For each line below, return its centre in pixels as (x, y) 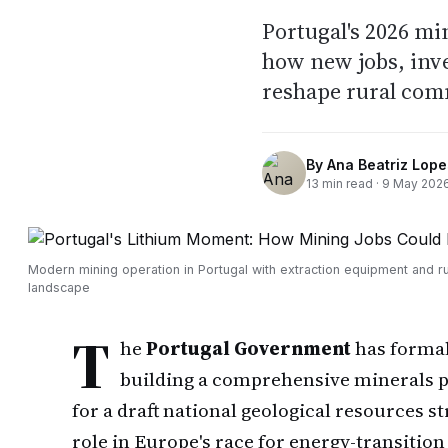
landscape (59, 287)
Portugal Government (248, 348)
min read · (350, 183)
